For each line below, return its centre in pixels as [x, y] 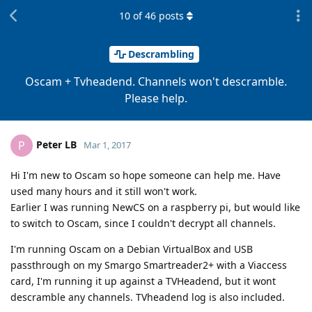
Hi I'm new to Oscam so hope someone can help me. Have [146, 175]
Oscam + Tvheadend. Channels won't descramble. [156, 81]
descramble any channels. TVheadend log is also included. [148, 297]
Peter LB [56, 144]
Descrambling [161, 54]
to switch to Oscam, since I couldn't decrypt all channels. [143, 223]
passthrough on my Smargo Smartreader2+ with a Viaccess [149, 265]
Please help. [156, 98]
